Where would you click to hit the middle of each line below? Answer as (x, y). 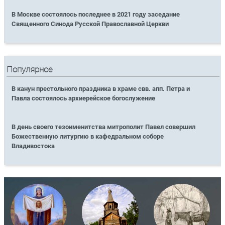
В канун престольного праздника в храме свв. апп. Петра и (101, 88)
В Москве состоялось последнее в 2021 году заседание (96, 15)
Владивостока (33, 146)
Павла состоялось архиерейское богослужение (84, 98)
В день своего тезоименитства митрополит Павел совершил (104, 127)
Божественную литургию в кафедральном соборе (88, 136)
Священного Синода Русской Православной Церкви (90, 24)
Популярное (30, 69)
